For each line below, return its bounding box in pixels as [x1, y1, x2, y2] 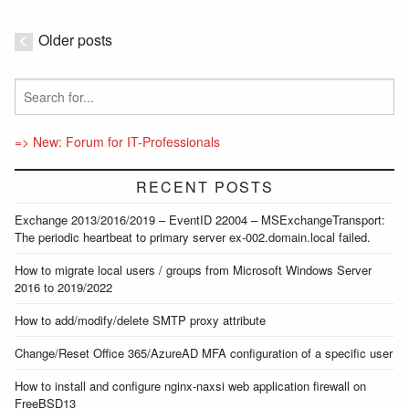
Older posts [38, 28, 112, 50]
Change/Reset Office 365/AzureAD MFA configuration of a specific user [15, 343, 393, 362]
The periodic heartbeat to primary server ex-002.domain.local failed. [15, 227, 371, 246]
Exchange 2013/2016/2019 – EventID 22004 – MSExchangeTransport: [15, 210, 385, 228]
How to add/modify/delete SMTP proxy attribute [15, 310, 266, 329]
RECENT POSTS [135, 175, 274, 197]
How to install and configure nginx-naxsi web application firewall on [15, 376, 366, 394]
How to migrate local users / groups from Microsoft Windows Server [15, 260, 372, 278]
